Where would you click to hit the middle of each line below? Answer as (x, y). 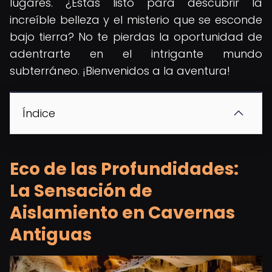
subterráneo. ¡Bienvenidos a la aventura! (120, 71)
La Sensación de (81, 191)
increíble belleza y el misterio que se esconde (136, 20)
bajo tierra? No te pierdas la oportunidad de (136, 37)
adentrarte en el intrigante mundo (136, 54)
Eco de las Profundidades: (124, 169)
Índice (39, 113)
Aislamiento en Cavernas (122, 213)
